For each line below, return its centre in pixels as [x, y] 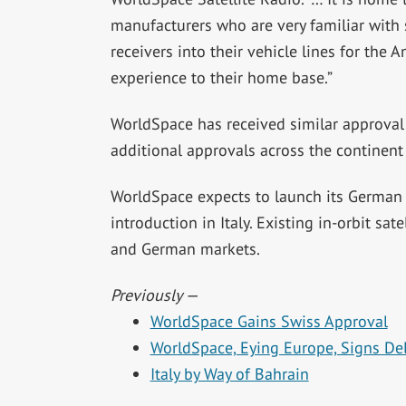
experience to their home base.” [221, 78]
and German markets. [185, 249]
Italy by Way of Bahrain [229, 374]
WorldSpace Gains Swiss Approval [269, 322]
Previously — [154, 295]
